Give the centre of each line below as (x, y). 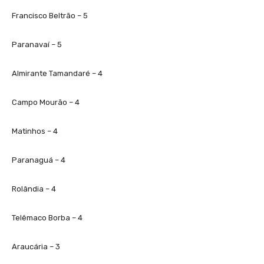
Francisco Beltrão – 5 (50, 15)
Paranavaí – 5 (37, 44)
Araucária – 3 (36, 246)
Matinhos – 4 (35, 131)
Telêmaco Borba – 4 (47, 217)
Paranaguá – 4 (39, 160)
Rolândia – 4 (34, 189)
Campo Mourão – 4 (46, 102)
